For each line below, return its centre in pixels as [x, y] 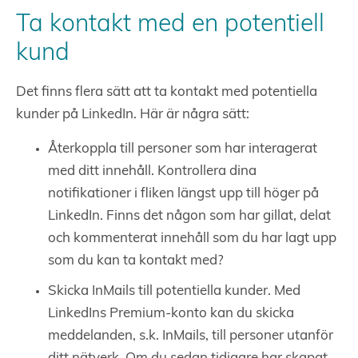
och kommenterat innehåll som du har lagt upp [192, 239]
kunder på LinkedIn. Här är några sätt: [133, 115]
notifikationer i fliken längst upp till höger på [183, 194]
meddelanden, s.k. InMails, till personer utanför [191, 336]
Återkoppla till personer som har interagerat [183, 149]
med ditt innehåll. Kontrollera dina [152, 171]
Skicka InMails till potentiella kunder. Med [174, 291]
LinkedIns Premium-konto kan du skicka [171, 314]
